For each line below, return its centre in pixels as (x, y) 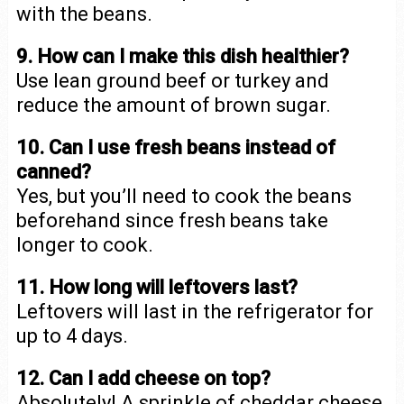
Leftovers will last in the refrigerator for (194, 311)
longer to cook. (84, 244)
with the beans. (84, 14)
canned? (53, 171)
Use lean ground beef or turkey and (172, 80)
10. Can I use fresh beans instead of (175, 147)
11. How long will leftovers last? (156, 287)
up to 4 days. (72, 335)
